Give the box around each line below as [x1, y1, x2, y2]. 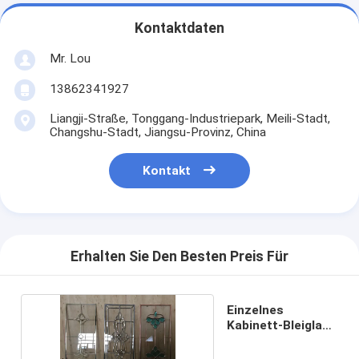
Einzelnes [226, 302, 284, 317]
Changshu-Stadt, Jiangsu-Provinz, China [49, 124, 266, 139]
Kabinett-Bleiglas [226, 317, 329, 333]
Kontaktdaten [135, 20, 224, 37]
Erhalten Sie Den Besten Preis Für [71, 248, 288, 265]
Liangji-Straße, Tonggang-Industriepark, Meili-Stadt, [49, 111, 330, 126]
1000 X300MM [226, 333, 309, 348]
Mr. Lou [49, 50, 91, 66]
